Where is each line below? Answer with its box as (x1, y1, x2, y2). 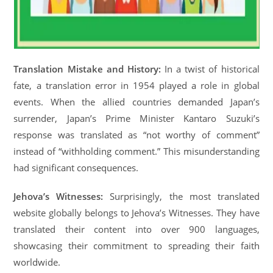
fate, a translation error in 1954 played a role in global (13, 79, 260, 92)
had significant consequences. (13, 161, 139, 174)
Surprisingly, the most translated (103, 190, 260, 203)
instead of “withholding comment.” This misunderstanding (13, 145, 260, 158)
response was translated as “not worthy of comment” (13, 129, 260, 141)
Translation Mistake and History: (13, 63, 161, 76)
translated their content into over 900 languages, (13, 223, 260, 236)
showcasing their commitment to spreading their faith (13, 239, 260, 252)
